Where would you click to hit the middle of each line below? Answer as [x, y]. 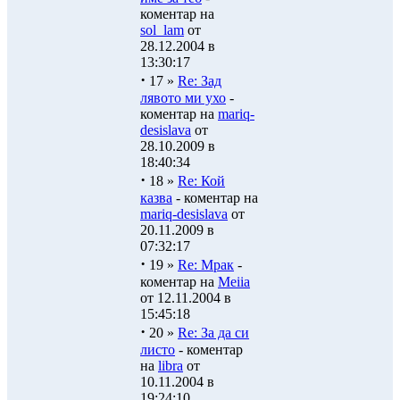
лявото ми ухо [183, 98]
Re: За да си [213, 333]
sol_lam [162, 30]
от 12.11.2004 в [186, 298]
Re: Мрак [206, 265]
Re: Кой [201, 181]
